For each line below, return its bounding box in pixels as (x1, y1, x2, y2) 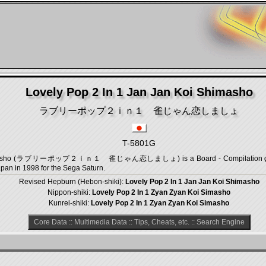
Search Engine (196, 218, 245, 226)
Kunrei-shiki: (49, 199, 91, 207)
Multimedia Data (74, 218, 127, 226)
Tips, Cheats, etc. (134, 218, 189, 226)
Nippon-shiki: (47, 188, 92, 197)
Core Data (33, 218, 67, 226)
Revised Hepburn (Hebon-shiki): (18, 178, 125, 186)
